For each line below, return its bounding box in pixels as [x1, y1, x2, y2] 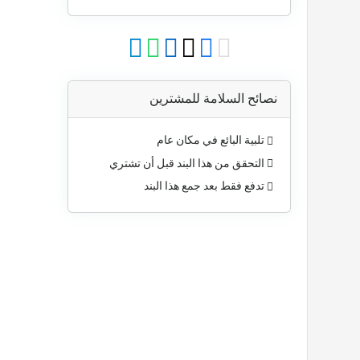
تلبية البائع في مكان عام [157, 133, 264, 147]
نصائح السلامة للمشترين [149, 91, 277, 107]
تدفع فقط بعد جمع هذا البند [144, 179, 264, 193]
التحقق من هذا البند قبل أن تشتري [109, 156, 264, 170]
